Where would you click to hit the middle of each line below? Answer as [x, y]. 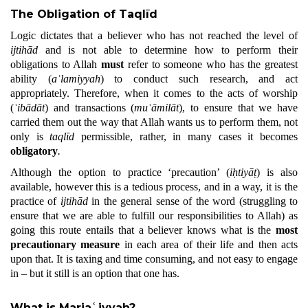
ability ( [31, 79]
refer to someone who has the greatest [211, 64]
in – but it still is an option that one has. [95, 273]
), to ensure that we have [238, 108]
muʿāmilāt [157, 108]
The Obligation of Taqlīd [84, 14]
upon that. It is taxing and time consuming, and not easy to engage [154, 259]
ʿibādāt [29, 108]
